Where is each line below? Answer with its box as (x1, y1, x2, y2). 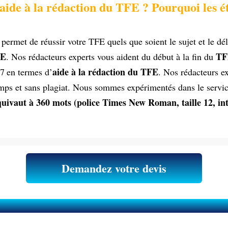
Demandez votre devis (62, 159, 166, 177)
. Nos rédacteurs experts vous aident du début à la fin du (6, 50, 216, 63)
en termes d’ (7, 66, 52, 78)
